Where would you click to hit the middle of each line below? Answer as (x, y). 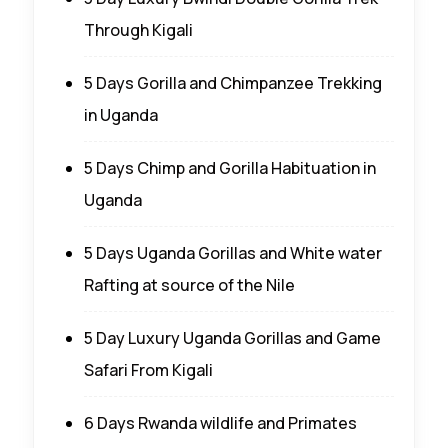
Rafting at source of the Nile (189, 284)
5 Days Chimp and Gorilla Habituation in (230, 167)
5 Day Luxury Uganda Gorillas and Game (232, 337)
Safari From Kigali (148, 369)
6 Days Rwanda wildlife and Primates (220, 422)
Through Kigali (138, 29)
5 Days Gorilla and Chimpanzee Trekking (233, 82)
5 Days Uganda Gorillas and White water (233, 252)
